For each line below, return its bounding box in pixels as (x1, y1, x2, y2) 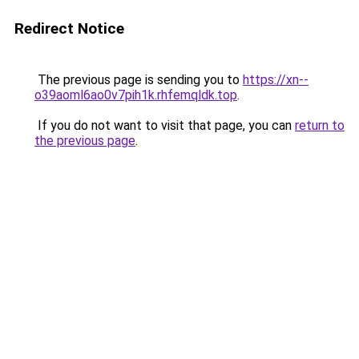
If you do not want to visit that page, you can (34, 118, 295, 133)
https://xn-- (243, 72, 309, 87)
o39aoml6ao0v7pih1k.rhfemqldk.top (34, 87, 237, 103)
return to (295, 118, 345, 133)
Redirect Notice (14, 19, 124, 38)
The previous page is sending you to (34, 72, 243, 87)
